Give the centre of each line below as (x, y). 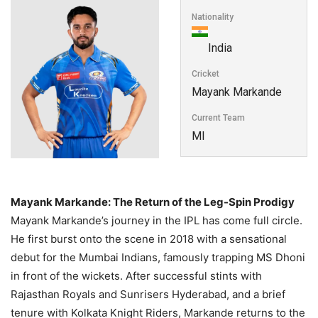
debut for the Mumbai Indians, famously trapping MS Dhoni (158, 257)
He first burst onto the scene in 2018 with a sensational (149, 238)
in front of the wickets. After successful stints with (136, 275)
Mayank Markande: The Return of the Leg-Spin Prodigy (153, 202)
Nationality (213, 17)
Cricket (205, 74)
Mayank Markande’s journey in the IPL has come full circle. (157, 220)
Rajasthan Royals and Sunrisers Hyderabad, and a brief (148, 294)
